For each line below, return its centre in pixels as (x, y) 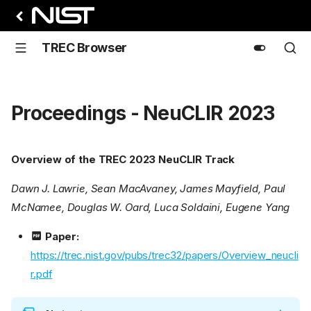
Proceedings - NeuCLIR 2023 (143, 113)
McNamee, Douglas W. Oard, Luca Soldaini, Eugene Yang (151, 208)
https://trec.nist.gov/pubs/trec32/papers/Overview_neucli (165, 255)
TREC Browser (84, 48)
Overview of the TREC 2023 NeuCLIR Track (123, 160)
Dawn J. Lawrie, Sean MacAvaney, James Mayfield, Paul (149, 189)
